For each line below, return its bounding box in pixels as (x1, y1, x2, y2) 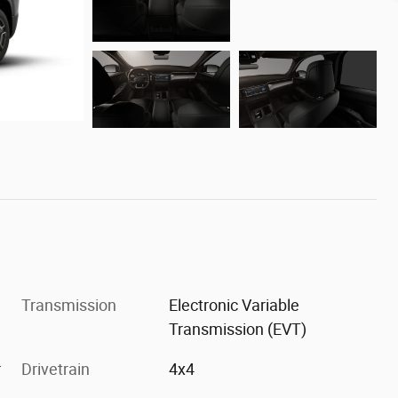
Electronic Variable (169, 295, 300, 314)
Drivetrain (21, 359, 90, 378)
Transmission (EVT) (169, 319, 307, 338)
